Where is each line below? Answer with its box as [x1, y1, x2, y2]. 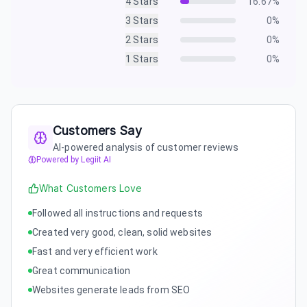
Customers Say [53, 123, 142, 138]
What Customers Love [39, 182, 143, 194]
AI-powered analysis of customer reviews [53, 141, 239, 153]
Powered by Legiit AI [36, 154, 112, 164]
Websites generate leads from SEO [32, 284, 191, 295]
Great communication [32, 265, 131, 276]
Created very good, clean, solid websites [32, 226, 212, 238]
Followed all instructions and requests [32, 207, 203, 219]
